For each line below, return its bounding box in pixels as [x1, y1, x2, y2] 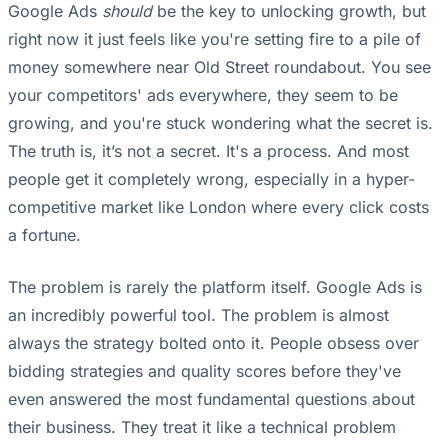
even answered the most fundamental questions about [8, 389, 415, 410]
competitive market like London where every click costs [8, 197, 429, 218]
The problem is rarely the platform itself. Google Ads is [8, 277, 422, 298]
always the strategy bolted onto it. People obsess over [8, 333, 419, 354]
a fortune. [8, 225, 81, 246]
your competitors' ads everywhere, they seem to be [8, 85, 398, 106]
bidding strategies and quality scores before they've [8, 361, 401, 382]
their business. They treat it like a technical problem [8, 417, 396, 438]
